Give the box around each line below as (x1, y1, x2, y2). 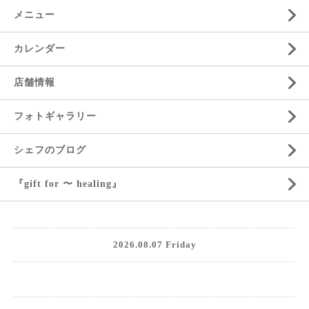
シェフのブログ (14, 145, 86, 156)
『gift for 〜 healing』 (14, 179, 122, 190)
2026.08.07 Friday (112, 239, 197, 250)
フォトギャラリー (14, 111, 97, 122)
